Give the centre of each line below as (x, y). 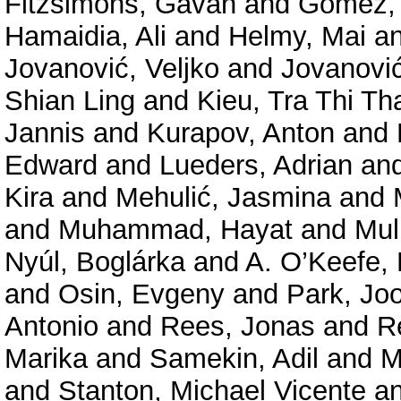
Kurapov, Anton (241, 133)
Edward (51, 166)
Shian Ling (70, 101)
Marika (46, 359)
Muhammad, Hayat (175, 230)
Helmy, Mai (297, 37)
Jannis (45, 133)
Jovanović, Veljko (112, 69)
